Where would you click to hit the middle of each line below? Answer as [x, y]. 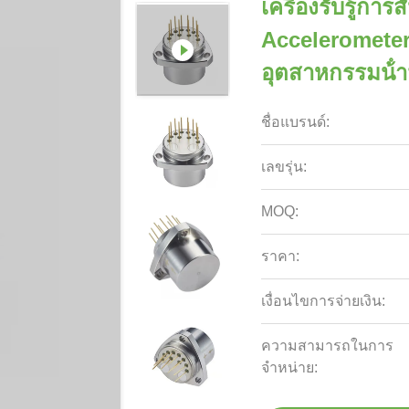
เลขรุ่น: [284, 167]
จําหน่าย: [290, 367]
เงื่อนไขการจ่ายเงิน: [324, 301]
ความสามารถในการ [328, 346]
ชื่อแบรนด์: [296, 122]
